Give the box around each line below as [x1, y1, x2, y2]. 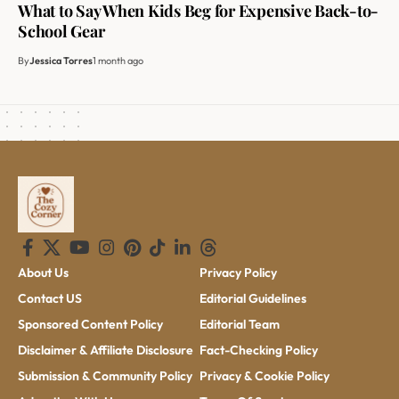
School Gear [18, 20, 105, 43]
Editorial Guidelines [199, 290, 306, 307]
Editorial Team [199, 316, 280, 333]
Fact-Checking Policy [199, 342, 318, 359]
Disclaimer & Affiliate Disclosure [18, 342, 193, 359]
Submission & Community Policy [18, 368, 192, 385]
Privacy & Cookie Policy [199, 368, 330, 385]
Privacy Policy [199, 265, 277, 281]
